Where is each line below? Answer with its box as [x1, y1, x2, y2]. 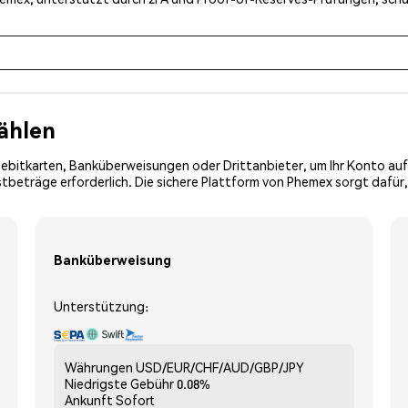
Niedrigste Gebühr [65, 374, 174, 392]
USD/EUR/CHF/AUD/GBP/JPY [136, 358, 304, 375]
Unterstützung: [54, 297, 148, 314]
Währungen [65, 358, 133, 375]
